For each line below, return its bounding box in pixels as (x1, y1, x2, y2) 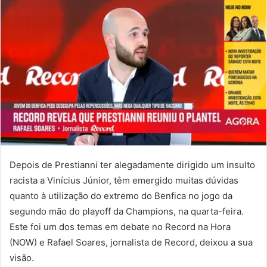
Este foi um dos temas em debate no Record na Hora (10, 221, 231, 232)
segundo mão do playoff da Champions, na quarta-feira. (10, 205, 244, 217)
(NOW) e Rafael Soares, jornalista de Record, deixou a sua (10, 236, 253, 248)
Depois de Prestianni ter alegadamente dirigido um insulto (10, 159, 255, 170)
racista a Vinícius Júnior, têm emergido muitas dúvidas (10, 174, 238, 186)
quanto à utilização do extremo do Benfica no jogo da (10, 190, 232, 201)
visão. (10, 252, 34, 263)
